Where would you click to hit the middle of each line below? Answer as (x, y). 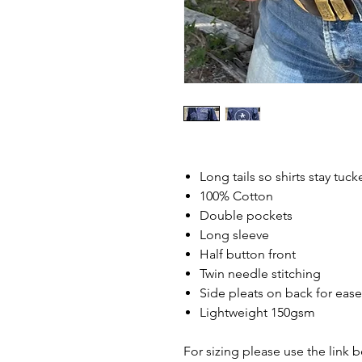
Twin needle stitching (260, 274)
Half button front (248, 254)
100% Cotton (236, 196)
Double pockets (246, 215)
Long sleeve (234, 235)
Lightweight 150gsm (257, 312)
